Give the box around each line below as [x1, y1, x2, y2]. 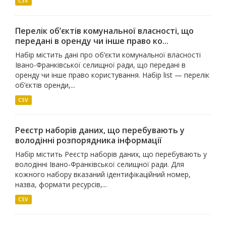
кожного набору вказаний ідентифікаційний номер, [15, 169, 191, 179]
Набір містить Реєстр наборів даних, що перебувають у [15, 149, 207, 159]
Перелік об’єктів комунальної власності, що [15, 25, 194, 36]
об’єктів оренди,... [15, 80, 75, 90]
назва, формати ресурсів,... [15, 180, 107, 189]
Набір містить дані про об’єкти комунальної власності [15, 50, 201, 60]
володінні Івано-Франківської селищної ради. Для [15, 159, 184, 169]
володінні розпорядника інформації [15, 135, 162, 146]
